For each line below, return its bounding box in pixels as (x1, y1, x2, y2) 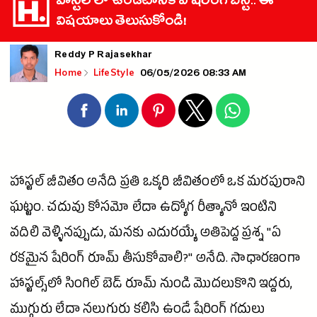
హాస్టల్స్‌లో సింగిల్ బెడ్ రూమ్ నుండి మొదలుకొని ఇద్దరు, (10, 276, 293, 296)
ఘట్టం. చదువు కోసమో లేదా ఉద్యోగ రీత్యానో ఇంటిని (10, 200, 277, 219)
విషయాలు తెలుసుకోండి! (56, 11, 187, 36)
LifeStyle (93, 67, 138, 79)
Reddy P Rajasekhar (54, 47, 152, 65)
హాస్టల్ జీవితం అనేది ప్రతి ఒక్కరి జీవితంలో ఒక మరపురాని (10, 174, 306, 194)
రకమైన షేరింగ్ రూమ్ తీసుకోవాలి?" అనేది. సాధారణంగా (10, 250, 300, 270)
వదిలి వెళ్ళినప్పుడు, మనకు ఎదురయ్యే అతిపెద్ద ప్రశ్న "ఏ (10, 225, 281, 245)
